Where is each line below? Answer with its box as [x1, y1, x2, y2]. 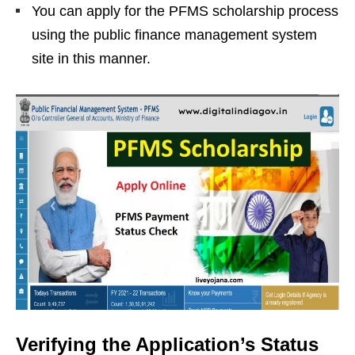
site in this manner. [32, 51, 151, 67]
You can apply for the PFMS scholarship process [32, 3, 338, 20]
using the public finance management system [32, 27, 317, 44]
